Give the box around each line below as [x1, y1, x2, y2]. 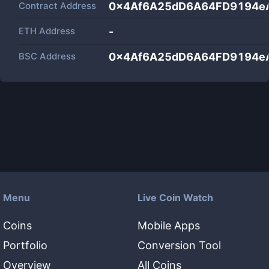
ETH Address [19, 25, 75, 37]
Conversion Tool [138, 239, 221, 252]
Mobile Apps [138, 219, 200, 232]
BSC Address [19, 50, 76, 62]
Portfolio [3, 239, 47, 252]
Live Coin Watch [138, 192, 213, 204]
